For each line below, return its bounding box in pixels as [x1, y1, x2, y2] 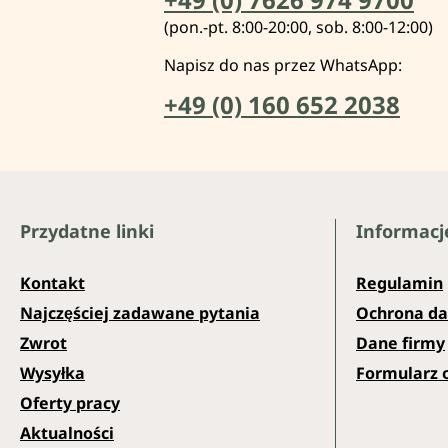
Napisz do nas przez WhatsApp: [164, 53, 402, 76]
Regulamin [356, 271, 443, 294]
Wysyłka [20, 361, 85, 384]
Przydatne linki [20, 218, 154, 243]
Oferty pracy [20, 391, 120, 414]
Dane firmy [356, 331, 445, 354]
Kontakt [20, 271, 85, 294]
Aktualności [20, 421, 114, 444]
